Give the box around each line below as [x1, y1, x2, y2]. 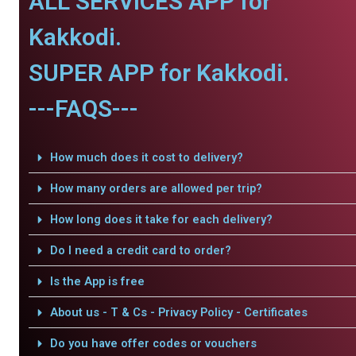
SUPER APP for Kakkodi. [29, 59, 289, 87]
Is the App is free [49, 274, 145, 288]
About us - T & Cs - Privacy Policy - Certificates [49, 305, 308, 319]
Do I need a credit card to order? [49, 243, 231, 257]
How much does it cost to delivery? [49, 150, 243, 164]
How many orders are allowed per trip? [49, 181, 262, 195]
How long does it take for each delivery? [49, 212, 273, 226]
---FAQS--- [29, 95, 138, 122]
